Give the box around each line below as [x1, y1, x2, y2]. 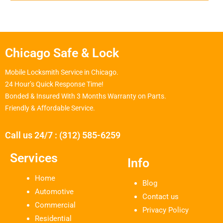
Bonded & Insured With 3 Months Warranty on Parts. [5, 92, 166, 101]
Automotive [35, 187, 74, 197]
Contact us [142, 192, 179, 202]
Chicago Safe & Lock [5, 46, 119, 61]
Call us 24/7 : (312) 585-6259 [5, 130, 120, 141]
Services [10, 151, 58, 166]
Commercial [35, 201, 76, 210]
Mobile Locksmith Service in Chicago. [5, 68, 118, 77]
